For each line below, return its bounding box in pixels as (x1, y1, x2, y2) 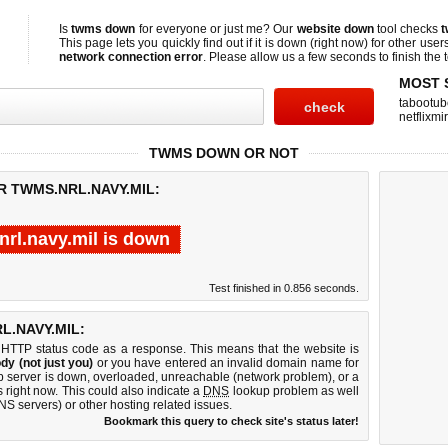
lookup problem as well (229, 384, 360, 398)
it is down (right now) (255, 36, 369, 50)
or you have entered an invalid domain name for (93, 356, 360, 370)
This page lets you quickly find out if (59, 36, 256, 50)
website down (296, 22, 374, 36)
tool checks (373, 22, 442, 36)
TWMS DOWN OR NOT (149, 145, 299, 161)
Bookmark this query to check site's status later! (104, 415, 359, 427)
